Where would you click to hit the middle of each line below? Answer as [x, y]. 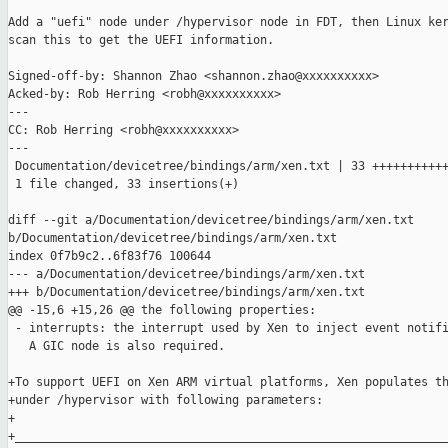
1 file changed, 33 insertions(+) [123, 184]
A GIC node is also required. [116, 346]
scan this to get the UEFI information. [141, 40]
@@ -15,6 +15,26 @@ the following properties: [162, 310]
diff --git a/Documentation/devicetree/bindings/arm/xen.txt [214, 220]
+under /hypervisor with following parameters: [165, 400]
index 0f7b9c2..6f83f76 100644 [109, 256]
